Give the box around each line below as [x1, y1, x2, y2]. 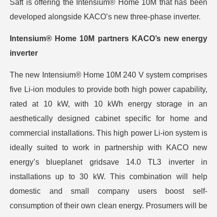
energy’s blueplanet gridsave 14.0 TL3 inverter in [10, 158, 207, 166]
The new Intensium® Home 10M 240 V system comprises [10, 71, 207, 79]
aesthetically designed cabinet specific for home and [10, 114, 207, 123]
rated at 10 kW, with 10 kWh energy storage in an [10, 100, 207, 108]
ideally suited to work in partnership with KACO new [10, 143, 207, 152]
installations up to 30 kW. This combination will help [10, 172, 207, 181]
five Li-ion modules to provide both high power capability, [10, 85, 207, 93]
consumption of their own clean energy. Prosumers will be [10, 201, 207, 210]
